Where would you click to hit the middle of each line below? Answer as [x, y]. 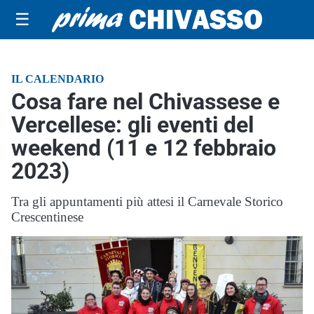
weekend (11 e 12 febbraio [144, 148]
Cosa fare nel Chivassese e [145, 102]
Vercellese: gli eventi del [132, 125]
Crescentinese [47, 217]
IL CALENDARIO [57, 79]
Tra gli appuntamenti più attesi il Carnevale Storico [147, 202]
